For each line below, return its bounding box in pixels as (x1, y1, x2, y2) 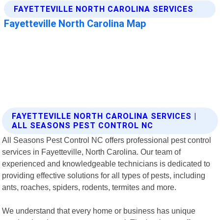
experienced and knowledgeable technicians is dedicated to (2, 159, 211, 168)
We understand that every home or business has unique (2, 206, 196, 215)
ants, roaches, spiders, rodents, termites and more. (2, 182, 177, 192)
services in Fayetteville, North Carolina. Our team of (2, 147, 181, 156)
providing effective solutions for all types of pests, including (2, 170, 206, 180)
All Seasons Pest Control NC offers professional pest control (2, 135, 212, 144)
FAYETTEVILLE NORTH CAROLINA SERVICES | (12, 111, 197, 121)
